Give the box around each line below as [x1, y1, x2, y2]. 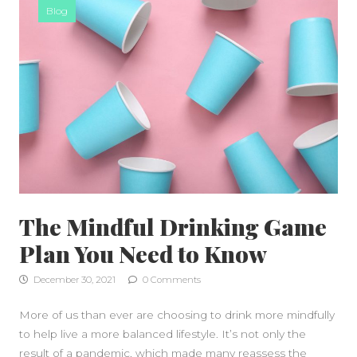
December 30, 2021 [31, 273, 116, 285]
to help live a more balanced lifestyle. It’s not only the [19, 327, 306, 340]
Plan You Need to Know [19, 237, 267, 269]
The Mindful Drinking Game [19, 210, 327, 241]
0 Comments [140, 273, 201, 285]
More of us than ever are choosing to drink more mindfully [19, 308, 335, 321]
